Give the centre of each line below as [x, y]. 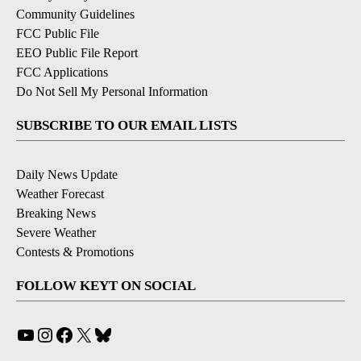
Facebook [98, 334]
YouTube [58, 334]
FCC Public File [58, 33]
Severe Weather [56, 232]
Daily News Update [67, 174]
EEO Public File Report [77, 52]
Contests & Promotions [75, 251]
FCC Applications [62, 72]
